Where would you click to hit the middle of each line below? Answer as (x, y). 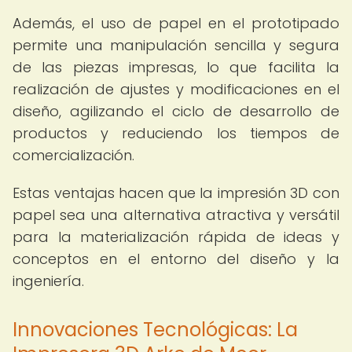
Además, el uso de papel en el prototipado (176, 23)
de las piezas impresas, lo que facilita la (176, 67)
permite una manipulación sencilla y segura (176, 45)
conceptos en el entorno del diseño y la (176, 259)
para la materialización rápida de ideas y (176, 237)
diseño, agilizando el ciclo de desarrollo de (176, 111)
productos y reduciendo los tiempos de (176, 133)
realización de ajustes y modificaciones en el (176, 89)
